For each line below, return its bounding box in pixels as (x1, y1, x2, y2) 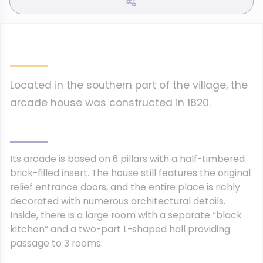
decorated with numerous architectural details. (10, 194, 225, 208)
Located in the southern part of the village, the (10, 78, 248, 92)
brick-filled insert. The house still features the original (10, 166, 251, 180)
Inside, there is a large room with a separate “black (10, 208, 242, 222)
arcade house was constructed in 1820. (10, 96, 211, 110)
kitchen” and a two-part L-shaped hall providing (10, 222, 230, 236)
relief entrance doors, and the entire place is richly (10, 180, 240, 194)
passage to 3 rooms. (10, 237, 103, 250)
